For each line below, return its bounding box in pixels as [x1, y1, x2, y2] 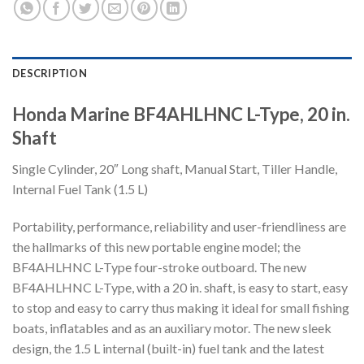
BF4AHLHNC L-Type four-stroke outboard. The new [12, 258, 306, 275]
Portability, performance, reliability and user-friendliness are [12, 218, 346, 234]
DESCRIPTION [12, 66, 87, 80]
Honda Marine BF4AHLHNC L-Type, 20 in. [12, 102, 350, 125]
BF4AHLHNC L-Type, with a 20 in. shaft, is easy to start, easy [12, 279, 348, 295]
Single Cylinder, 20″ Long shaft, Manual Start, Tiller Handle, [12, 160, 337, 176]
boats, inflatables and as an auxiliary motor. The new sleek [12, 319, 331, 336]
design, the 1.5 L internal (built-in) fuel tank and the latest [12, 340, 324, 356]
